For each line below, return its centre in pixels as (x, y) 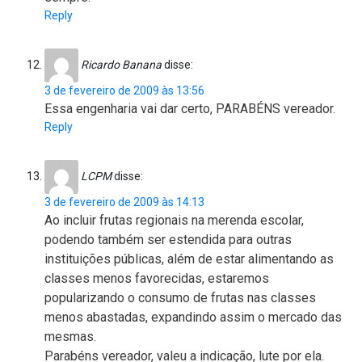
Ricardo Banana (121, 64)
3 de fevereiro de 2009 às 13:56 (124, 91)
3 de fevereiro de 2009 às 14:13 (124, 202)
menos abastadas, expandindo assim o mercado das (193, 318)
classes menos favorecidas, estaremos (157, 279)
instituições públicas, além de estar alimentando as (189, 259)
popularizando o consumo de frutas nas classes (180, 298)
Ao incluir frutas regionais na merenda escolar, (174, 221)
